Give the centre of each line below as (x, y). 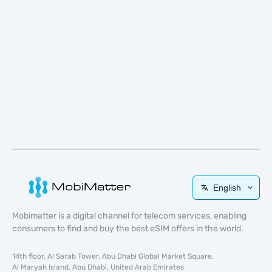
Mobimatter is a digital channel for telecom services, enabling (129, 216)
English (227, 187)
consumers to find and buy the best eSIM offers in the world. (128, 229)
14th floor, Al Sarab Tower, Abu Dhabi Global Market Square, (113, 256)
